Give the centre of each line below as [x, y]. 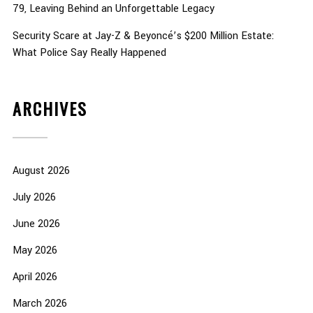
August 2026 [41, 171]
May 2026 [35, 251]
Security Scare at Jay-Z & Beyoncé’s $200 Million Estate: [143, 36]
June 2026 [36, 224]
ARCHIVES [50, 109]
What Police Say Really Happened [89, 53]
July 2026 [34, 198]
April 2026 [35, 277]
